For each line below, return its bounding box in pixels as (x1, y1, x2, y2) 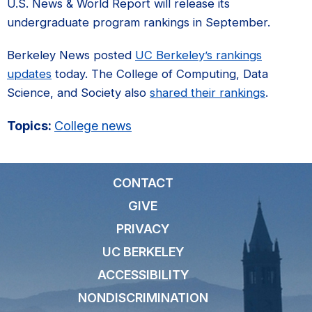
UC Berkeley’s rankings (135, 47, 262, 62)
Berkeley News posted (7, 47, 135, 62)
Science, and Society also (7, 85, 150, 100)
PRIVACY (116, 221, 169, 236)
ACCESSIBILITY (97, 267, 189, 282)
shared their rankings (150, 85, 265, 100)
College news (54, 118, 132, 133)
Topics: (7, 118, 54, 133)
